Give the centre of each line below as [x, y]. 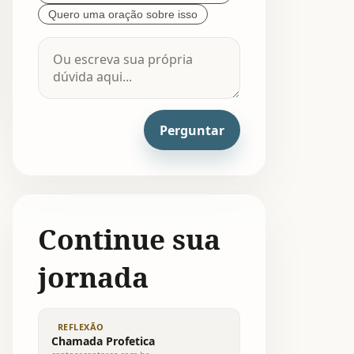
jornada [93, 277]
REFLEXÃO [81, 326]
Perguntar [192, 130]
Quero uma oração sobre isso [123, 14]
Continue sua [129, 239]
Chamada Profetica [103, 341]
